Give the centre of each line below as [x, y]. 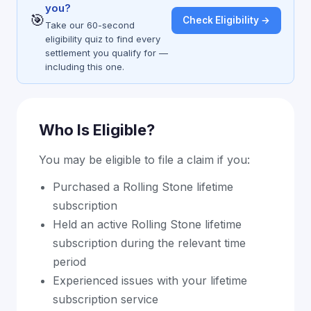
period [69, 262]
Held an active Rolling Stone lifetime [147, 224]
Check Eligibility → [226, 20]
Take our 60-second [90, 25]
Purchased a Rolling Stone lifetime [143, 187]
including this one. [85, 67]
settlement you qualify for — [107, 53]
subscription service [106, 299]
